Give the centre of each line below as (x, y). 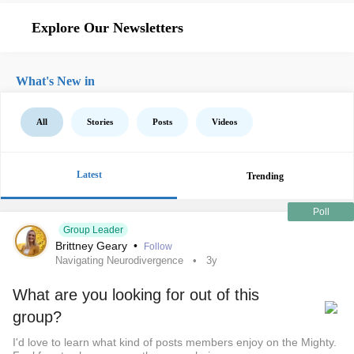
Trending (265, 176)
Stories (100, 122)
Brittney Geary (93, 246)
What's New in (55, 81)
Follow (158, 247)
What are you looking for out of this (136, 295)
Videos (224, 122)
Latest (89, 175)
